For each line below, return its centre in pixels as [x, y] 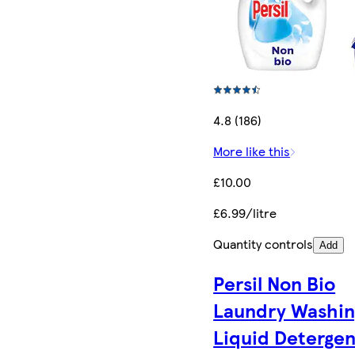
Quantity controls [263, 244]
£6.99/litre [245, 213]
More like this [252, 151]
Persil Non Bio [275, 283]
